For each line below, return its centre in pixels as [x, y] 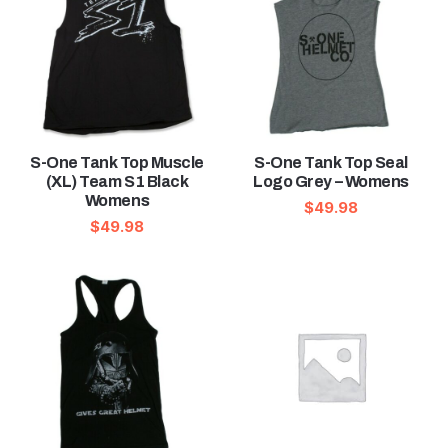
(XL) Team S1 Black [117, 182]
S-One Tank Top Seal [331, 163]
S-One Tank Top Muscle [117, 163]
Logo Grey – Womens [331, 182]
